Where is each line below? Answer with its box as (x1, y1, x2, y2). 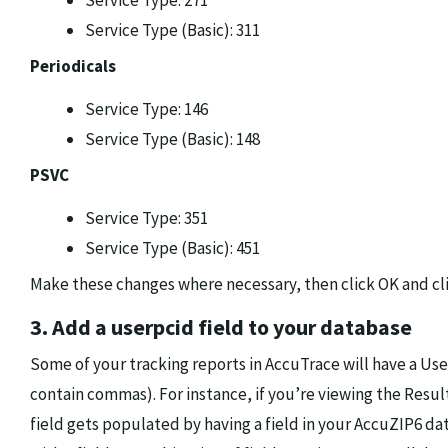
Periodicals (30, 55, 116, 78)
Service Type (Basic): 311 (85, 19, 260, 42)
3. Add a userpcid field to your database (30, 313, 412, 342)
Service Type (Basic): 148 (85, 128, 260, 151)
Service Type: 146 (85, 98, 208, 121)
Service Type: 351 (85, 207, 208, 230)
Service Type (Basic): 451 (85, 237, 260, 260)
